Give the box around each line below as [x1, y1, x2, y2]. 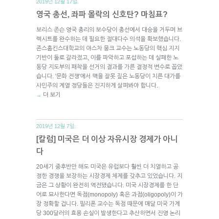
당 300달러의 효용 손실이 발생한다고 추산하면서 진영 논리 [36, 209, 180, 217]
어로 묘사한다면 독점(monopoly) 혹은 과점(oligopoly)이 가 [36, 191, 183, 198]
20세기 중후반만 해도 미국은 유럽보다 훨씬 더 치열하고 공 [36, 163, 178, 170]
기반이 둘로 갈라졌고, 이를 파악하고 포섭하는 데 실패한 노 [36, 54, 178, 61]
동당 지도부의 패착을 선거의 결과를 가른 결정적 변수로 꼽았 [36, 63, 182, 70]
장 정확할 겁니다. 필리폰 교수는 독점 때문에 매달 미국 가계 [36, 200, 180, 207]
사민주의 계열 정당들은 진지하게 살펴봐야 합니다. [36, 82, 158, 89]
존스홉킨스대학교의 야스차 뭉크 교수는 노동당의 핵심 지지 [36, 44, 179, 52]
